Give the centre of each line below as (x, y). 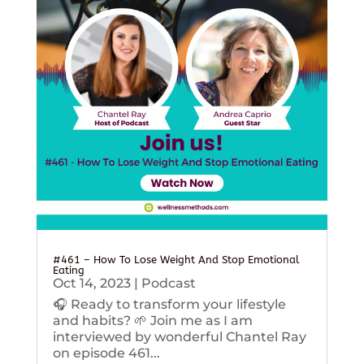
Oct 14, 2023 (91, 283)
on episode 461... (106, 353)
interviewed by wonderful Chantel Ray (179, 336)
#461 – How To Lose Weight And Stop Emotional (176, 259)
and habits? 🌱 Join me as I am (152, 320)
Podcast (168, 283)
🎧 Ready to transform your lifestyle (169, 304)
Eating (68, 270)
